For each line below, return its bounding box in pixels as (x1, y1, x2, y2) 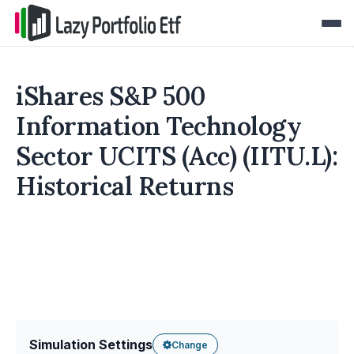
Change (171, 338, 208, 351)
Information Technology (16, 110, 301, 142)
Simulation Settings (29, 337, 153, 352)
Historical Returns (16, 170, 233, 202)
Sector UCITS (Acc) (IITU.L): (16, 140, 337, 172)
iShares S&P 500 (16, 80, 206, 112)
